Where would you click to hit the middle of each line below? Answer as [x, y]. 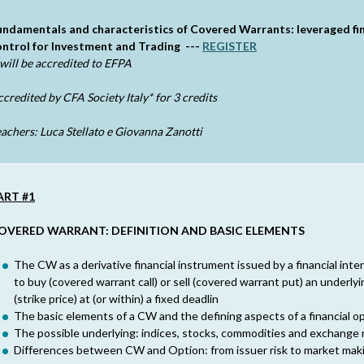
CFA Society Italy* [109, 97]
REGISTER [230, 46]
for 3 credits [187, 97]
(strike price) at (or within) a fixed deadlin [116, 299]
